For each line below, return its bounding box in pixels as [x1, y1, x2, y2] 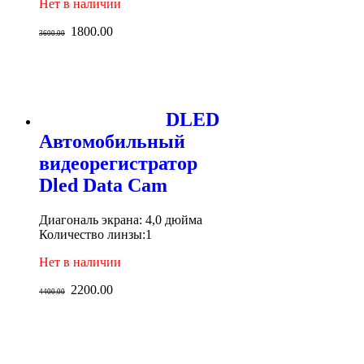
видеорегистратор [39, 153, 197, 175]
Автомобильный [39, 131, 185, 153]
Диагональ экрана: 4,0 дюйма [39, 213, 202, 227]
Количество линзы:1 [39, 227, 152, 242]
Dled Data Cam [39, 175, 167, 197]
